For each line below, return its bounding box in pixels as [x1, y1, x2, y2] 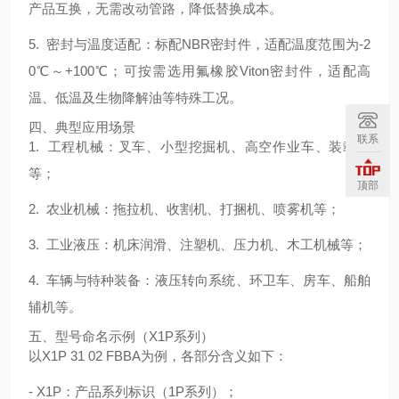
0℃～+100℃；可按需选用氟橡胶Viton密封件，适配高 [28, 63, 370, 78]
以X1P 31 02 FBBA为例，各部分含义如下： [28, 348, 288, 363]
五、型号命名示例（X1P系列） [28, 329, 214, 344]
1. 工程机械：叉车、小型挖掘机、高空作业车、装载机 [28, 139, 370, 154]
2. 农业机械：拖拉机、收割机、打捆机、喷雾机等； [28, 201, 340, 216]
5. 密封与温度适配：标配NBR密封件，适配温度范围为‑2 [28, 37, 370, 52]
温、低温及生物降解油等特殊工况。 [28, 90, 242, 105]
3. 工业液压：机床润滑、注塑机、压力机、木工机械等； [28, 237, 367, 252]
